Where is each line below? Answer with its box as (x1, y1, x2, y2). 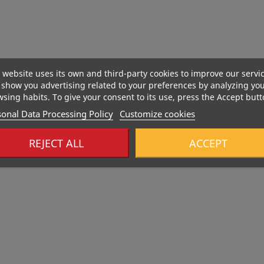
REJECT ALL (28, 136, 84, 150)
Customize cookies (119, 107, 195, 120)
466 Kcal (70, 154, 97, 165)
